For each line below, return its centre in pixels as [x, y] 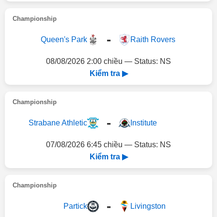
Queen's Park [64, 39]
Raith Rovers [153, 39]
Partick [75, 206]
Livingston [148, 206]
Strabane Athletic [58, 123]
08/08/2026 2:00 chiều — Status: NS [108, 61]
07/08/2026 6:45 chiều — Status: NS [108, 145]
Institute [143, 123]
